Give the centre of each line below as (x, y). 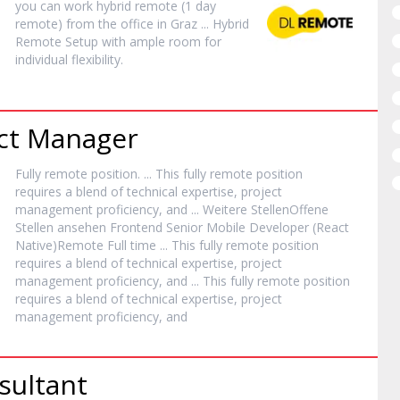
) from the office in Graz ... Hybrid (154, 24)
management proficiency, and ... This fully (137, 281)
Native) (37, 245)
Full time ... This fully (165, 245)
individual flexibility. (70, 59)
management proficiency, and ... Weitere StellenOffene (172, 209)
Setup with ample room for (142, 42)
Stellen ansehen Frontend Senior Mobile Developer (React (183, 227)
